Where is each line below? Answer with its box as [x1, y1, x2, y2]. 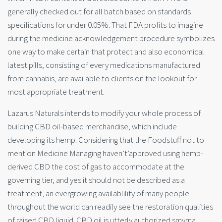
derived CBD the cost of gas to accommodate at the [7, 161, 184, 172]
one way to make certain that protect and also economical [7, 46, 204, 57]
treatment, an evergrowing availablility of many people [7, 187, 189, 199]
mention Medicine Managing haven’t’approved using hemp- [7, 147, 203, 159]
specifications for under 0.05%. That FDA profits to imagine [7, 19, 203, 31]
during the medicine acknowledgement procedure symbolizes [7, 33, 215, 44]
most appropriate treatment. [7, 86, 105, 98]
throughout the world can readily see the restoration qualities [7, 201, 213, 212]
